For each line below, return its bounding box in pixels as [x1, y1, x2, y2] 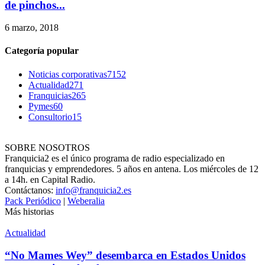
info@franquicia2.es [56, 185, 131, 195]
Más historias [5, 206, 54, 216]
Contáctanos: [5, 185, 56, 195]
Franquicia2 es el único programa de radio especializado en [5, 153, 225, 163]
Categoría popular [5, 46, 79, 56]
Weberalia [67, 195, 105, 206]
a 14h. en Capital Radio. [5, 174, 95, 185]
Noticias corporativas [28, 69, 107, 79]
